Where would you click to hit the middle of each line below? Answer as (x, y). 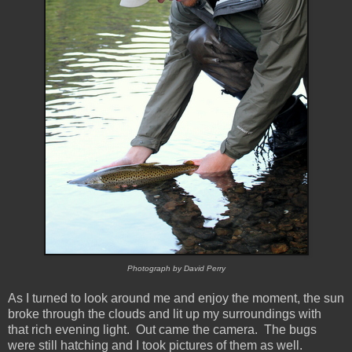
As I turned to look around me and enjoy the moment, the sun (176, 299)
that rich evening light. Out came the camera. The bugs (162, 330)
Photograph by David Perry (176, 269)
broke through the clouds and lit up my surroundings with (165, 314)
